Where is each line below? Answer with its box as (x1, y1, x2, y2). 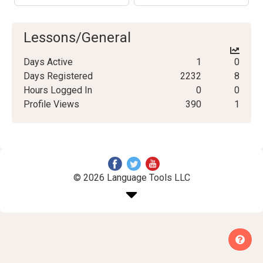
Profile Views (23, 98, 79, 110)
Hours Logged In (23, 84, 92, 96)
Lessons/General (23, 29, 131, 46)
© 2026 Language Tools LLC (73, 171, 190, 183)
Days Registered (23, 70, 93, 82)
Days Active (23, 56, 73, 68)
